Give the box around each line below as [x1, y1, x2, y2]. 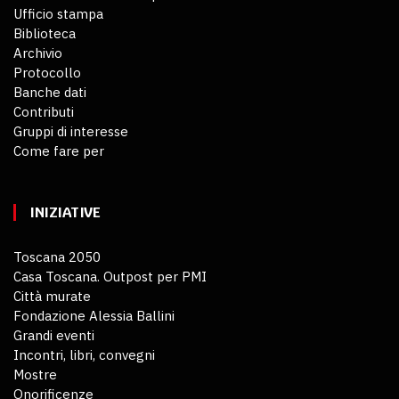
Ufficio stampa [13, 4, 103, 22]
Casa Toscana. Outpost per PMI [13, 267, 207, 285]
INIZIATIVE [29, 202, 100, 222]
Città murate [13, 287, 91, 305]
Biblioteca [13, 24, 76, 42]
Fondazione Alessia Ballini [13, 306, 175, 324]
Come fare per [13, 142, 104, 159]
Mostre [13, 365, 57, 383]
